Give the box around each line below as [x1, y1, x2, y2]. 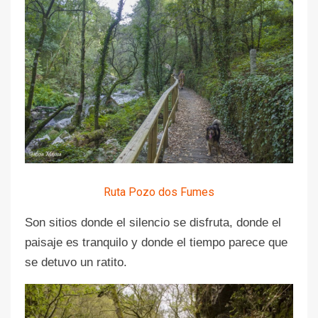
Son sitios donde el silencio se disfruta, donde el [25, 215, 281, 229]
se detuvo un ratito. [25, 255, 127, 269]
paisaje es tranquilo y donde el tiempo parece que [25, 235, 287, 249]
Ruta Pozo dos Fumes [104, 185, 214, 199]
